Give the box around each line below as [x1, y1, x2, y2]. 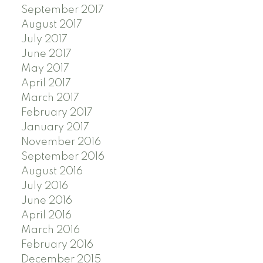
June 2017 [21, 48, 72, 59]
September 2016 [21, 151, 104, 162]
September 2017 [21, 4, 104, 15]
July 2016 [21, 180, 68, 191]
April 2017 [21, 77, 71, 89]
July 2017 [21, 33, 68, 45]
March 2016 [21, 224, 80, 235]
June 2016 [21, 195, 72, 206]
